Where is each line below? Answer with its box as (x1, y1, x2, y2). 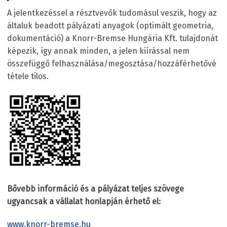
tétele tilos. (7, 71, 49, 81)
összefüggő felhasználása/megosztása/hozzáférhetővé (7, 58, 216, 68)
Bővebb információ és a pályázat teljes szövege (7, 183, 184, 194)
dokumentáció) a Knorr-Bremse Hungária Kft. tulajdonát (7, 33, 218, 43)
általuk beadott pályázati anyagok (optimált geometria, (7, 20, 213, 30)
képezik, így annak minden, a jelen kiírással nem (7, 46, 190, 56)
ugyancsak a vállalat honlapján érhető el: (7, 196, 161, 206)
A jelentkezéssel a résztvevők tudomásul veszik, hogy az (7, 8, 217, 18)
